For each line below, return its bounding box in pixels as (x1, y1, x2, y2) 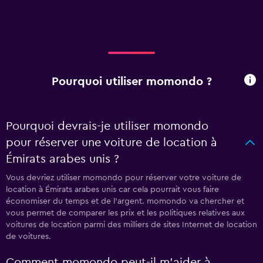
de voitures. (6, 232, 51, 241)
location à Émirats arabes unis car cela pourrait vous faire (6, 186, 219, 194)
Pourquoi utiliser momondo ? (51, 75, 212, 87)
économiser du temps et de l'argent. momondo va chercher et (6, 197, 244, 205)
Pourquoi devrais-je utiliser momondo (6, 120, 208, 132)
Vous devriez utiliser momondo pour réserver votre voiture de (6, 174, 241, 182)
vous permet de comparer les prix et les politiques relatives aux (6, 209, 245, 217)
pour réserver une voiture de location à (6, 137, 217, 149)
